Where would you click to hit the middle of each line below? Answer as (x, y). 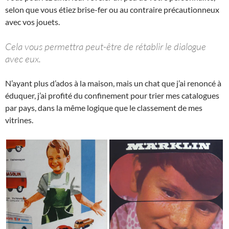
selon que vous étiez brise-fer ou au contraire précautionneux (112, 9)
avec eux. (23, 59)
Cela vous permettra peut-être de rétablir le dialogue (106, 46)
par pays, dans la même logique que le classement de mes (104, 107)
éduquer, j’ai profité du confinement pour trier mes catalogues (112, 95)
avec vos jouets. (32, 21)
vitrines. (19, 120)
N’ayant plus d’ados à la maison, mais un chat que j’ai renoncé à (113, 83)
